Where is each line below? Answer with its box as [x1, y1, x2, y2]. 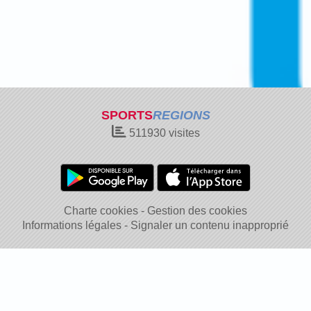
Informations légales [22, 219, 121, 231]
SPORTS [101, 108, 153, 122]
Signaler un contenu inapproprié [131, 219, 289, 231]
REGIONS [152, 108, 210, 122]
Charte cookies [64, 205, 138, 217]
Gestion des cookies [147, 205, 247, 217]
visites [165, 127, 200, 139]
